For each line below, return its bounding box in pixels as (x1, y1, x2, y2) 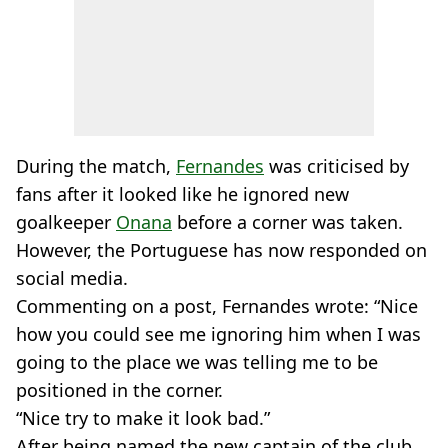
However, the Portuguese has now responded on (16, 238, 427, 262)
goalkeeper (16, 210, 116, 234)
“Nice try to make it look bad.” (16, 406, 270, 430)
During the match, (16, 154, 176, 178)
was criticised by (264, 154, 409, 178)
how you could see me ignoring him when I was (16, 322, 421, 346)
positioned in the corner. (16, 378, 223, 402)
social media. (16, 266, 128, 290)
